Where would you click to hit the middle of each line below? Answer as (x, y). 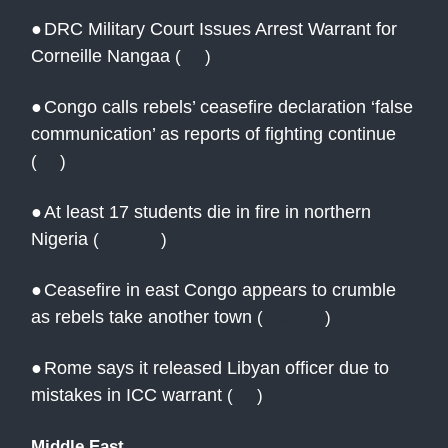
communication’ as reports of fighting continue (213, 134)
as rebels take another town (144, 317)
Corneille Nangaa (100, 56)
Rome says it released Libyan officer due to (216, 368)
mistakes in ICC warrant (126, 395)
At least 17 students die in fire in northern (207, 212)
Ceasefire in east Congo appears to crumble (220, 290)
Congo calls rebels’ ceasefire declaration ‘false (228, 107)
